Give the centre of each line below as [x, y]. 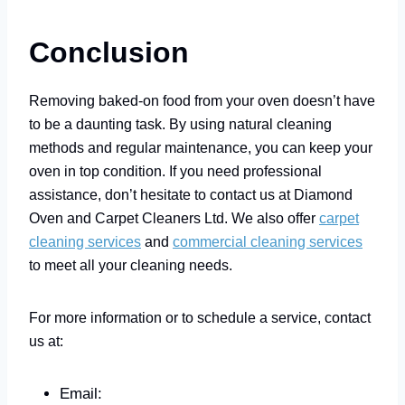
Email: [81, 393]
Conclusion [109, 52]
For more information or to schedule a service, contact [200, 317]
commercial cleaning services [268, 241]
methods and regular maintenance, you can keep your [201, 147]
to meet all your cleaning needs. [131, 264]
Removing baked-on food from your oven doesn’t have [202, 100]
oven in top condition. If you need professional [175, 170]
